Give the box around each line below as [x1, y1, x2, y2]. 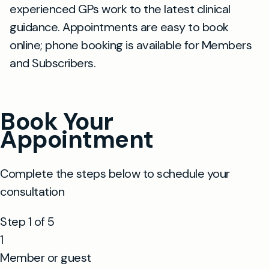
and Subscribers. [10, 55, 95, 71]
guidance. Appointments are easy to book [10, 19, 229, 35]
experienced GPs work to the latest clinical [10, 1, 231, 17]
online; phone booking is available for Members [10, 37, 252, 53]
